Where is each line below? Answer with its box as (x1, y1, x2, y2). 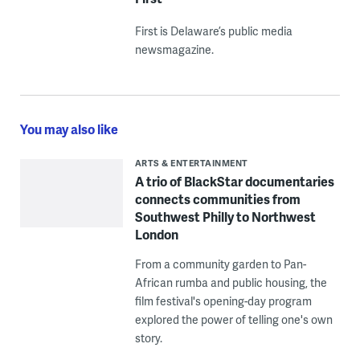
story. (134, 330, 162, 346)
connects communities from (134, 190, 301, 209)
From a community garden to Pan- (134, 256, 306, 272)
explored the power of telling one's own (134, 312, 333, 328)
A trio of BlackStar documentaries (134, 172, 334, 191)
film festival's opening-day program (134, 293, 312, 309)
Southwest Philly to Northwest (134, 207, 316, 227)
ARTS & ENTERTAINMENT (134, 157, 248, 170)
